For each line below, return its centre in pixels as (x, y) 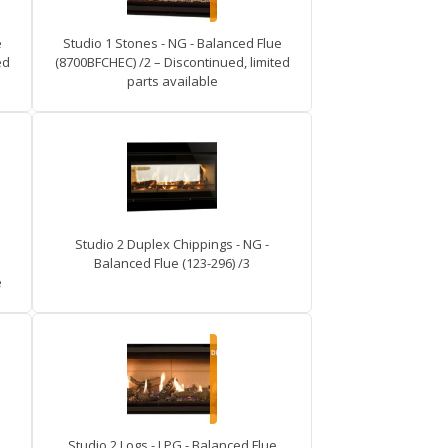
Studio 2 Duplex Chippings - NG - (172, 244)
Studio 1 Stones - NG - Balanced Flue (172, 43)
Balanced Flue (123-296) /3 (172, 263)
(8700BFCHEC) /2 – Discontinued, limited (172, 62)
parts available (172, 81)
